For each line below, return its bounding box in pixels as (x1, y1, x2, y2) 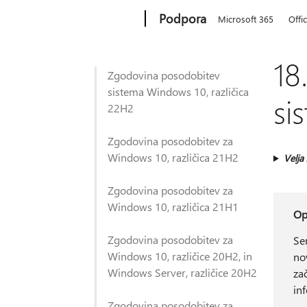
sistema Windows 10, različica (108, 84, 249, 99)
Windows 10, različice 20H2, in (108, 249, 252, 263)
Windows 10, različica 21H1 (108, 199, 238, 214)
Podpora (159, 10, 207, 27)
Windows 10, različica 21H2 (108, 150, 238, 164)
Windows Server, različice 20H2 (108, 265, 257, 280)
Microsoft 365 (218, 13, 274, 25)
